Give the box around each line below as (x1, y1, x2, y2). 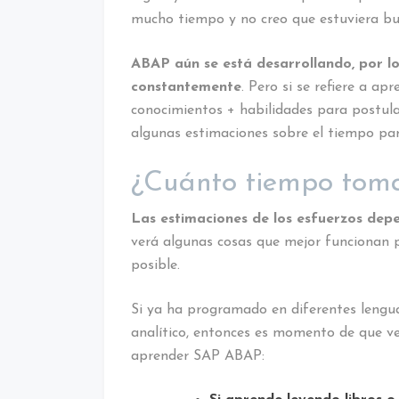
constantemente (131, 79, 241, 94)
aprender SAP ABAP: (131, 348, 265, 363)
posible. (131, 257, 180, 273)
